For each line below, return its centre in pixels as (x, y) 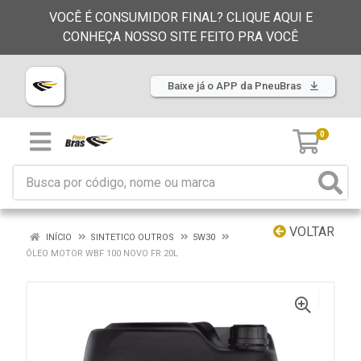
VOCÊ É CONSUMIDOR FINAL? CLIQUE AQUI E (180, 17)
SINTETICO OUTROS (132, 237)
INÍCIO (58, 237)
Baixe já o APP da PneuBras (236, 86)
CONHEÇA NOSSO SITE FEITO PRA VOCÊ (180, 37)
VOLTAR (310, 232)
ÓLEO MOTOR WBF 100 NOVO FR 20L (102, 253)
